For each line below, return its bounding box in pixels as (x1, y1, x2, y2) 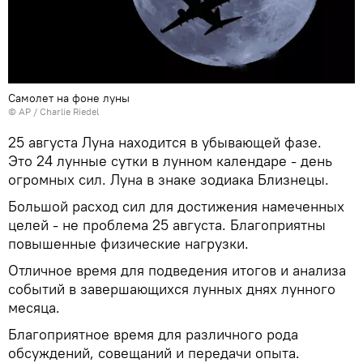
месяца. (8, 297, 60, 317)
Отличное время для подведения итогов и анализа (8, 260, 346, 280)
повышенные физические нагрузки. (8, 233, 249, 253)
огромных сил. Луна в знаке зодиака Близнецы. (8, 169, 329, 189)
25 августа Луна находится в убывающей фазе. (8, 132, 322, 152)
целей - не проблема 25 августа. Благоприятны (8, 215, 326, 234)
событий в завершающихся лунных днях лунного (8, 279, 335, 298)
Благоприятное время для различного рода (8, 324, 298, 344)
